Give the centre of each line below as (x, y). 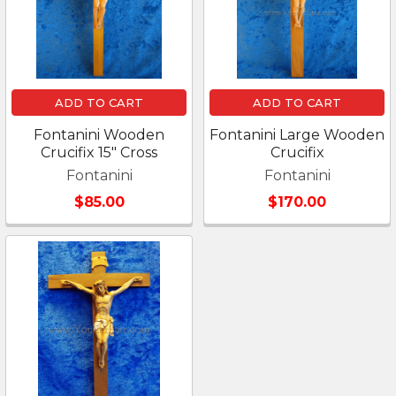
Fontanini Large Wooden (297, 135)
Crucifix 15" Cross (99, 152)
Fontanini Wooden (99, 135)
